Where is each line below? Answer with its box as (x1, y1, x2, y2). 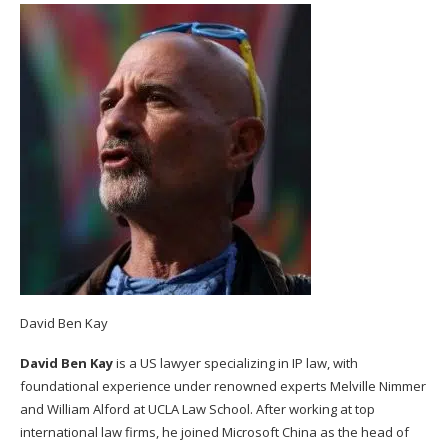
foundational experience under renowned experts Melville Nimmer (20, 377, 426, 396)
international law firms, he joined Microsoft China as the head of (20, 423, 409, 442)
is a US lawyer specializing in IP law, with (113, 354, 358, 373)
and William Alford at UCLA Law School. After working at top (20, 400, 375, 419)
